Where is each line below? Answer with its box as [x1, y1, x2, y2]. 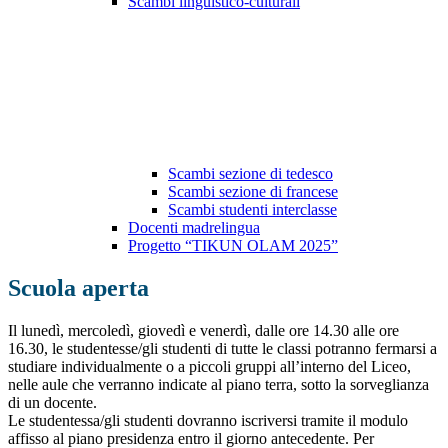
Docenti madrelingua [128, 219, 260, 237]
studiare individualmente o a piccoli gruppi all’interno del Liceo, [8, 358, 411, 376]
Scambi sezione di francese [168, 183, 338, 201]
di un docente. [8, 394, 97, 412]
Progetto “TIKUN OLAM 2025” [128, 237, 338, 255]
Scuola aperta [8, 275, 149, 302]
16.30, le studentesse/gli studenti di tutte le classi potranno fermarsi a [8, 340, 437, 358]
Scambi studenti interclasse [168, 201, 337, 219]
